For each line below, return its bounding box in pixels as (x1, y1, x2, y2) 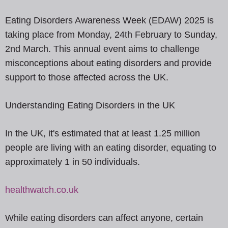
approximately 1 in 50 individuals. (5, 157, 140, 167)
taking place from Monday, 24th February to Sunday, (5, 30, 217, 40)
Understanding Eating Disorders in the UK (5, 100, 175, 111)
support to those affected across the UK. (5, 72, 168, 83)
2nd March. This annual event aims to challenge (5, 44, 199, 54)
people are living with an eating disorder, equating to (5, 142, 216, 153)
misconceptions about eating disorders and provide (5, 58, 212, 69)
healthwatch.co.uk (5, 185, 78, 195)
